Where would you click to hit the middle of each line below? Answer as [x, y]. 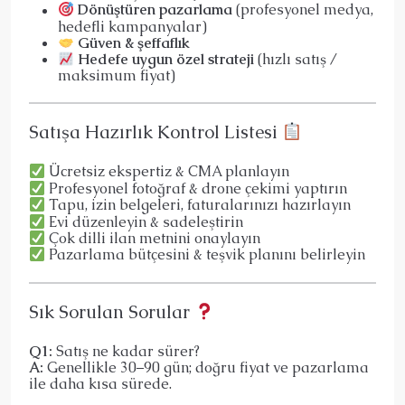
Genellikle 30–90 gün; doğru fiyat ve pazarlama [206, 367]
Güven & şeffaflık [134, 42]
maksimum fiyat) [117, 76]
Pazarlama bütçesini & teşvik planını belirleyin [206, 255]
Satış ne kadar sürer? [126, 351]
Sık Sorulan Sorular [112, 311]
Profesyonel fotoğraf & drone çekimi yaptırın [197, 189]
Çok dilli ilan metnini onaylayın [153, 239]
